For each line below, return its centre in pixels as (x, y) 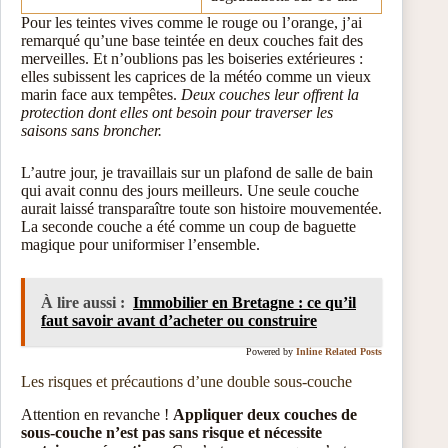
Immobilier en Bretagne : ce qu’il (244, 302)
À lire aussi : (83, 302)
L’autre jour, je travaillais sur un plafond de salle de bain (197, 172)
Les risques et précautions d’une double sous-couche (186, 381)
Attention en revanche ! (97, 414)
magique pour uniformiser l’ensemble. (140, 244)
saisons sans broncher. (91, 130)
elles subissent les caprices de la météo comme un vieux (196, 76)
